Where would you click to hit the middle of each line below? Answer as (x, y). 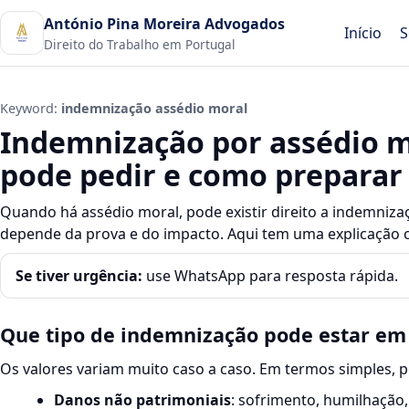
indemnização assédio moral (154, 109)
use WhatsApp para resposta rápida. (270, 276)
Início (363, 33)
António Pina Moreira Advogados (164, 23)
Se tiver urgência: (79, 276)
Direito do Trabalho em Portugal (140, 44)
